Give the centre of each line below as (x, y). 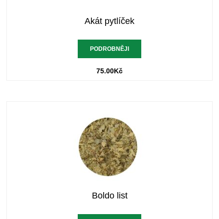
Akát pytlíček (109, 21)
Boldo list (109, 196)
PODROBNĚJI (109, 49)
